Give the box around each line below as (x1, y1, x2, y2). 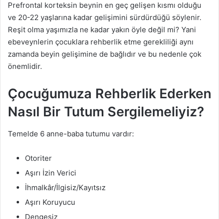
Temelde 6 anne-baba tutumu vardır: (8, 129, 134, 138)
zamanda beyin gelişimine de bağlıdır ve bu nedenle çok (8, 49, 201, 59)
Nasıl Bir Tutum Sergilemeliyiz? (8, 104, 204, 120)
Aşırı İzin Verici (25, 168, 76, 177)
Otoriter (25, 153, 52, 163)
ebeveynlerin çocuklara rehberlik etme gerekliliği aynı (8, 37, 194, 46)
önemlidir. (8, 62, 42, 71)
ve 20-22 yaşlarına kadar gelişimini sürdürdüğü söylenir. (8, 13, 201, 22)
